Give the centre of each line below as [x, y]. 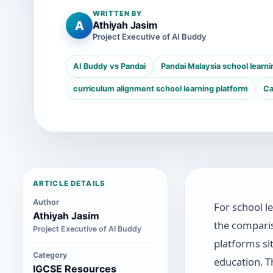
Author [46, 202]
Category [50, 255]
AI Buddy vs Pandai [110, 66]
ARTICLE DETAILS [69, 184]
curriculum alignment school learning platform [161, 89]
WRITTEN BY [118, 13]
